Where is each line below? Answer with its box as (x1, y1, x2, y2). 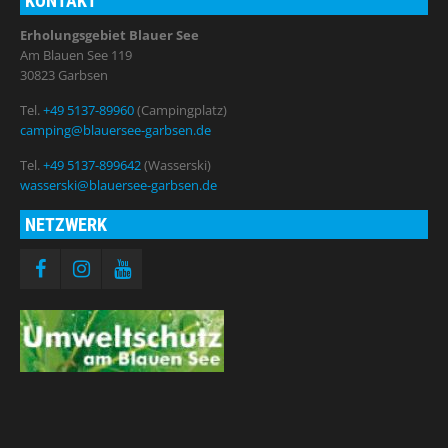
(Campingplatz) (134, 101, 228, 119)
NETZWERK (25, 214, 108, 235)
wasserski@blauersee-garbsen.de (20, 176, 218, 194)
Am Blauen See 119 (20, 46, 133, 64)
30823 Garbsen (20, 66, 109, 84)
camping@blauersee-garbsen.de (20, 121, 212, 139)
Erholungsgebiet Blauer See (20, 26, 200, 44)
